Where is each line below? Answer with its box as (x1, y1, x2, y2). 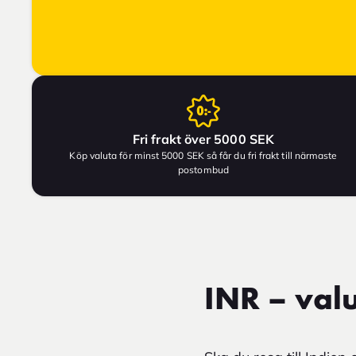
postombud (178, 163, 229, 176)
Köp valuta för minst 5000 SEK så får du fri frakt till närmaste (69, 149, 338, 161)
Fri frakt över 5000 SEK (133, 130, 274, 147)
